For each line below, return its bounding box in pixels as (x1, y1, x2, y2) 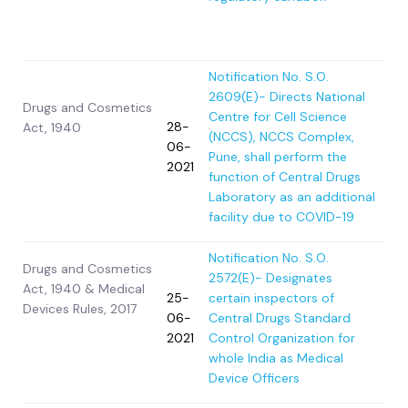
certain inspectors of (209, 290, 334, 307)
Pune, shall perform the (209, 148, 347, 166)
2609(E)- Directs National (209, 88, 365, 106)
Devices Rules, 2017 (23, 301, 137, 318)
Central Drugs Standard (209, 310, 351, 327)
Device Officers (209, 370, 300, 387)
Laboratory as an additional (209, 189, 375, 206)
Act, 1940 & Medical (23, 280, 145, 298)
